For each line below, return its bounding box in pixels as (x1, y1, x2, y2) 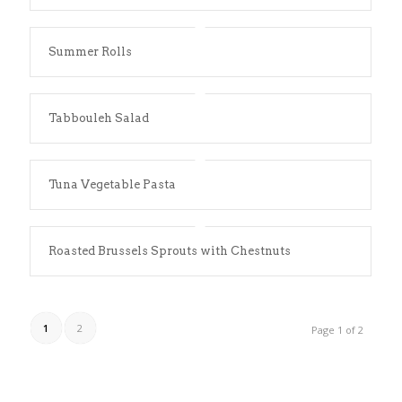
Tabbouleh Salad (48, 111, 149, 125)
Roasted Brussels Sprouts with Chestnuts (48, 244, 291, 258)
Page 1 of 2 (311, 322, 364, 336)
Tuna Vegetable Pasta (48, 178, 176, 191)
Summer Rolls (48, 45, 132, 58)
